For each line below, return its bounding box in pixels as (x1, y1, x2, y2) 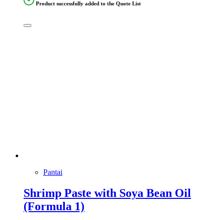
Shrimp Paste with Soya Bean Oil (24, 186, 191, 199)
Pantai (43, 167, 62, 176)
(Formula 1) (24, 199, 84, 213)
